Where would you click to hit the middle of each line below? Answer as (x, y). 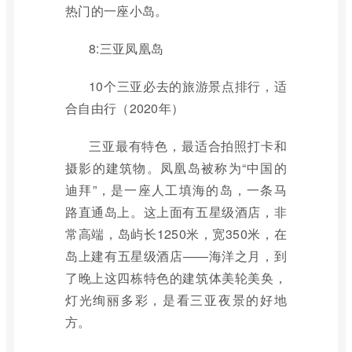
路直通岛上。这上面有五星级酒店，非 (176, 212)
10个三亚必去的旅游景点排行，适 (188, 86)
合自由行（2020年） (125, 108)
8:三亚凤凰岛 (126, 48)
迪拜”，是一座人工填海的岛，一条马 (176, 190)
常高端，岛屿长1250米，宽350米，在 (176, 234)
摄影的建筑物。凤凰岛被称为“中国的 (176, 168)
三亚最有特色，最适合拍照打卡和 (188, 146)
